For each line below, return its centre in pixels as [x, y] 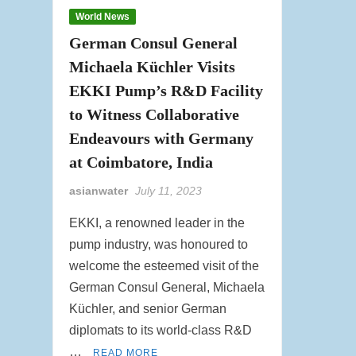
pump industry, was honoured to [159, 244]
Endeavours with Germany [162, 138]
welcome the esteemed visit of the [164, 265]
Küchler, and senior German [148, 308]
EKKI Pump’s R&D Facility [166, 90]
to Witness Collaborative [155, 114]
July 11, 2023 [169, 190]
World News [103, 16]
